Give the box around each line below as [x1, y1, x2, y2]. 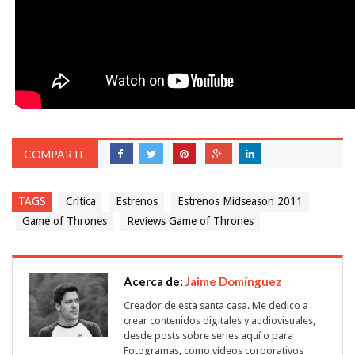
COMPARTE [24, 147, 86, 161]
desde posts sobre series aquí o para [124, 329, 293, 342]
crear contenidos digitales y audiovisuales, [124, 314, 315, 326]
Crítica [66, 194, 96, 208]
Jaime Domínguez [185, 273, 282, 288]
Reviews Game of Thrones [127, 214, 254, 227]
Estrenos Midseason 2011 [177, 194, 303, 208]
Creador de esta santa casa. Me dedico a [124, 299, 308, 311]
